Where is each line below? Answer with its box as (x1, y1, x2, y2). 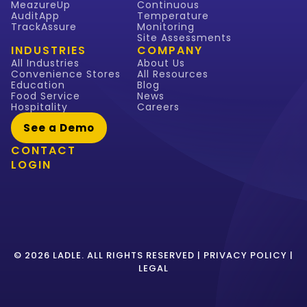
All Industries (11, 56, 79, 71)
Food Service (11, 89, 80, 103)
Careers (137, 100, 180, 114)
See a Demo (23, 120, 95, 135)
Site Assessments (137, 31, 232, 45)
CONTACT (11, 143, 76, 159)
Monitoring (137, 20, 195, 34)
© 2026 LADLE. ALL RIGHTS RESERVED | (14, 249, 204, 262)
